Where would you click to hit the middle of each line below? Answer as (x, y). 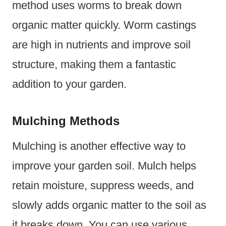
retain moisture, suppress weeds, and (103, 185)
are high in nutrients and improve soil (101, 44)
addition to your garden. (69, 84)
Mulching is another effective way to (99, 146)
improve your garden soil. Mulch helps (104, 165)
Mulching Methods (66, 121)
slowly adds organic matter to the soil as (109, 205)
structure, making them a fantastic (94, 64)
